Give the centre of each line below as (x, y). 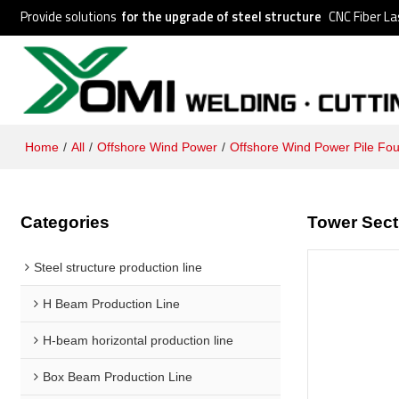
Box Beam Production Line (118, 376)
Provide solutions (69, 16)
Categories (65, 222)
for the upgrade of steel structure (222, 16)
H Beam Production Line (112, 303)
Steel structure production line (118, 267)
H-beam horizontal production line (138, 340)
